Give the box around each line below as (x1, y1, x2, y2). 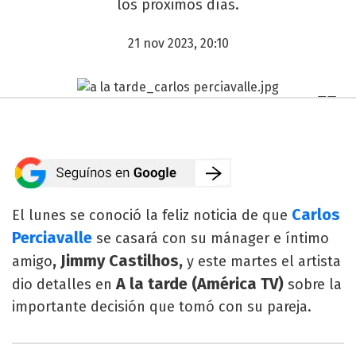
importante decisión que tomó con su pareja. (12, 297, 311, 315)
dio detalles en (12, 275, 116, 293)
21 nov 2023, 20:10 (127, 36, 229, 51)
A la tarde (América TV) (116, 273, 288, 293)
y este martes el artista (187, 252, 341, 270)
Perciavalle (12, 227, 92, 247)
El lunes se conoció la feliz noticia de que (12, 206, 288, 224)
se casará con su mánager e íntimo (92, 229, 329, 247)
